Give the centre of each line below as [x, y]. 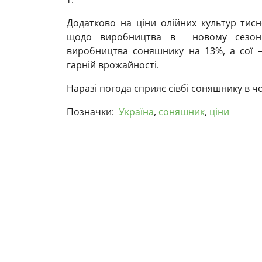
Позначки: [90, 112]
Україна [136, 112]
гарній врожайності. [113, 65]
